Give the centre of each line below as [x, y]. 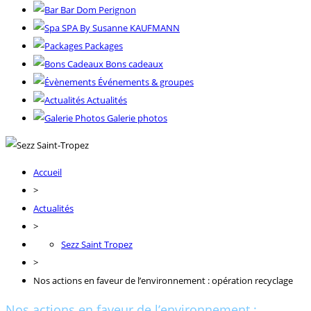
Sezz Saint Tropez [97, 244]
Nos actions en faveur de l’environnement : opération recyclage [163, 280]
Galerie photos [137, 118]
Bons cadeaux [134, 64]
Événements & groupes [146, 82]
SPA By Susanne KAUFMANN [121, 27]
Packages [104, 45]
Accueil [48, 172]
